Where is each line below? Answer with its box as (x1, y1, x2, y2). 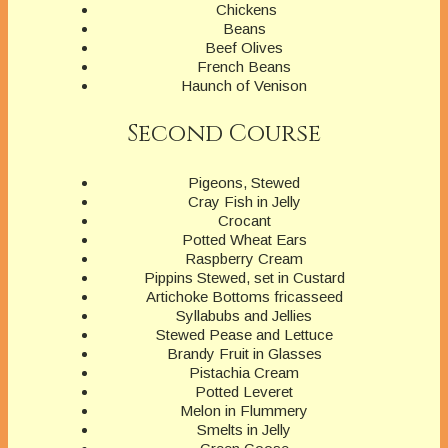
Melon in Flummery (180, 402, 308, 420)
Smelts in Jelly (197, 421, 291, 439)
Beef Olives (205, 39, 283, 57)
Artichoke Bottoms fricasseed (145, 288, 343, 306)
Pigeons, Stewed (188, 174, 300, 192)
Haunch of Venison (181, 77, 307, 95)
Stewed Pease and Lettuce (155, 326, 333, 344)
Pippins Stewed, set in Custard (143, 269, 345, 287)
